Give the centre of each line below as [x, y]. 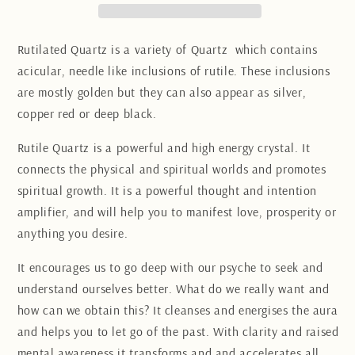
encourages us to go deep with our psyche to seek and [174, 267]
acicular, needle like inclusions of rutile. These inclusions [174, 71]
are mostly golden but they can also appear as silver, [162, 92]
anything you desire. [74, 233]
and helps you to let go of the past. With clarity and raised [178, 331]
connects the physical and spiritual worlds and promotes [172, 169]
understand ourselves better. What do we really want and [173, 288]
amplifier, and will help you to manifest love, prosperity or [177, 212]
